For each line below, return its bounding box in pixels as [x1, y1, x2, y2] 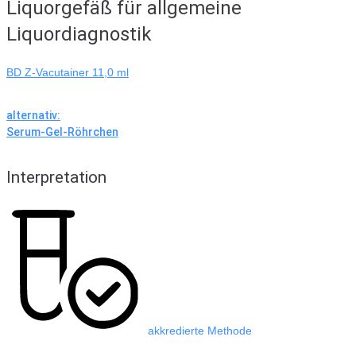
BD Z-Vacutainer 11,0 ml [6, 66, 129, 79]
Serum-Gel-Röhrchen [6, 125, 118, 138]
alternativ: [6, 108, 60, 122]
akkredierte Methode [148, 324, 252, 338]
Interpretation [6, 168, 106, 188]
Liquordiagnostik [6, 23, 152, 46]
